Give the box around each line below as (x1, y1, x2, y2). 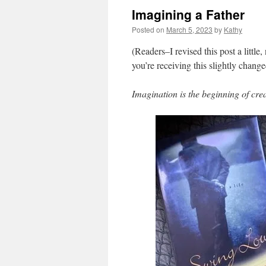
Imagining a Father (132, 5, 245, 23)
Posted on (132, 24, 164, 34)
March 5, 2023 (166, 24, 213, 34)
